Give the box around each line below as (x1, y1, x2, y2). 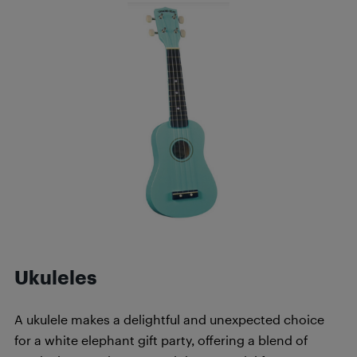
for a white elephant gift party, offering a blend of (14, 332, 308, 347)
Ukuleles (14, 266, 96, 288)
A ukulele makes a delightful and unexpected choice (14, 312, 324, 327)
